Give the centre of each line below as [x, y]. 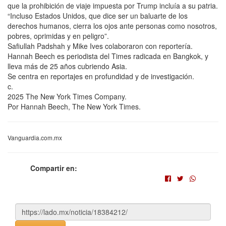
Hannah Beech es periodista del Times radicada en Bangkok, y [108, 56]
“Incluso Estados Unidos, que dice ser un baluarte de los [98, 15]
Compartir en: [54, 168]
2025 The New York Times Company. [67, 96]
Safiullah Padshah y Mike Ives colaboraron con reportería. [100, 46]
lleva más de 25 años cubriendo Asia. [67, 66]
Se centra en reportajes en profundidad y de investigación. [101, 76]
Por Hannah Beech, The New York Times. [74, 106]
